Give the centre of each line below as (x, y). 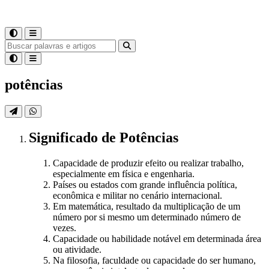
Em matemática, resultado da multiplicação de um (147, 206)
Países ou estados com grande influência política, (145, 184)
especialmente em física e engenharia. (124, 174)
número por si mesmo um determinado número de (147, 217)
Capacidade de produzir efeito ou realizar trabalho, (148, 163)
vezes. (65, 228)
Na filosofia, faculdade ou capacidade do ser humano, (154, 260)
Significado (65, 137)
